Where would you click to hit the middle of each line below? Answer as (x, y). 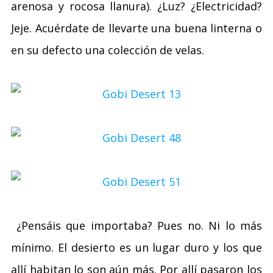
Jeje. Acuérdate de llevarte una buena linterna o (136, 28)
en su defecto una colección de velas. (108, 50)
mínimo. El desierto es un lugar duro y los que (136, 247)
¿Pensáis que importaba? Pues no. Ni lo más (136, 225)
